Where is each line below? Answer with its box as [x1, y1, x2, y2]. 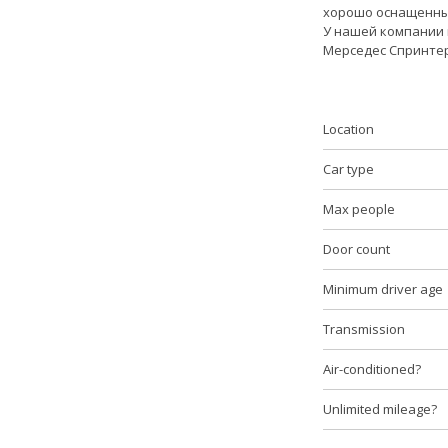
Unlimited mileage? [322, 400, 437, 418]
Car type [322, 160, 374, 178]
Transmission [322, 320, 405, 338]
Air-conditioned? [322, 360, 421, 378]
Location [322, 120, 374, 138]
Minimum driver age [322, 280, 443, 298]
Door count [322, 240, 390, 258]
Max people [322, 200, 395, 218]
